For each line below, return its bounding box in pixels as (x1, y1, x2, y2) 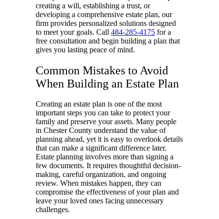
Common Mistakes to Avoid (36, 64, 168, 77)
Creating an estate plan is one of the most (36, 100, 162, 109)
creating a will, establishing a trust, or (36, 1, 150, 10)
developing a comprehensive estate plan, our (36, 10, 172, 19)
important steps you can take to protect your (36, 109, 170, 117)
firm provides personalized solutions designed (36, 19, 176, 27)
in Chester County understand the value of (36, 126, 166, 135)
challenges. (36, 205, 70, 214)
